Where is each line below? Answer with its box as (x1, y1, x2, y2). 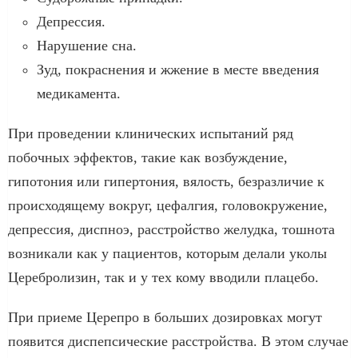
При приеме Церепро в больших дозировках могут (8, 308, 322, 325)
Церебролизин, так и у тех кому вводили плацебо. (8, 268, 319, 285)
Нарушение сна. (37, 37, 137, 54)
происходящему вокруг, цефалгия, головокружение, (8, 197, 328, 213)
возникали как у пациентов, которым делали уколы (8, 245, 327, 261)
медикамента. (37, 85, 121, 101)
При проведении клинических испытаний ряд (8, 125, 293, 141)
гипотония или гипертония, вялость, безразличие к (8, 173, 324, 189)
